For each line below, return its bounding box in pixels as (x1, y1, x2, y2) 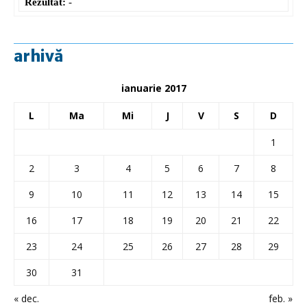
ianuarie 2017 (121, 81, 186, 95)
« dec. (14, 291, 39, 305)
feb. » (269, 291, 293, 305)
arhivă (14, 46, 64, 66)
